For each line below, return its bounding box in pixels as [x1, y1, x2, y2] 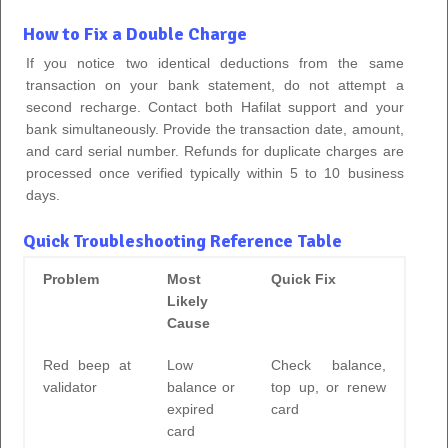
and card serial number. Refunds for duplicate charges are [26, 142, 404, 159]
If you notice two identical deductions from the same [26, 54, 404, 71]
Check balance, [271, 356, 386, 373]
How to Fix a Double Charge [23, 22, 247, 45]
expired [167, 400, 214, 417]
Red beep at [43, 356, 131, 373]
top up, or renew [271, 378, 386, 395]
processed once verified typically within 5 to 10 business [26, 164, 404, 181]
